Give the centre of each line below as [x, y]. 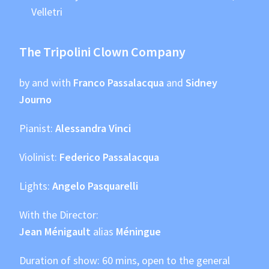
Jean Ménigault [55, 232]
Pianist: [38, 128]
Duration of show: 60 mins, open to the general [125, 261]
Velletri [47, 12]
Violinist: [40, 157]
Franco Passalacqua [119, 83]
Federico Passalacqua [110, 157]
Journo [36, 100]
